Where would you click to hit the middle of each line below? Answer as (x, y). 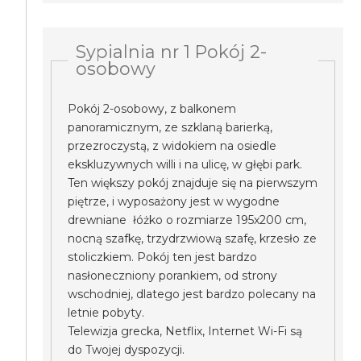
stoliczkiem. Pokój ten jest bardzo (163, 257)
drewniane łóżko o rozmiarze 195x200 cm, (187, 220)
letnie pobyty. (106, 313)
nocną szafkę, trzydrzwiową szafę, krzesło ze (193, 239)
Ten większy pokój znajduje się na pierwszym (193, 183)
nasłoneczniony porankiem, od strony (173, 276)
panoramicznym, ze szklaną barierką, (170, 127)
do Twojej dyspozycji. (127, 350)
